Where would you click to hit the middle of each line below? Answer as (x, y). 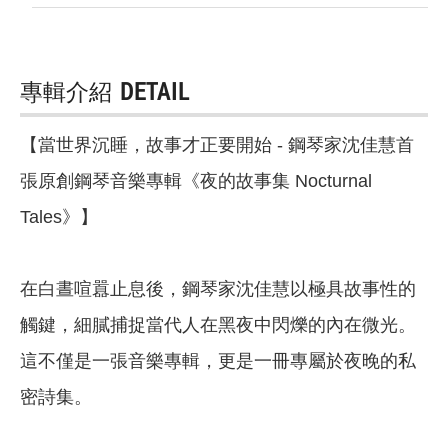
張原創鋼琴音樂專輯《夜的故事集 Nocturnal (196, 181)
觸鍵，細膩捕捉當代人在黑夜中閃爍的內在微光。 (218, 325)
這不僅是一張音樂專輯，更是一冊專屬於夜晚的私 (218, 361)
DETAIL (155, 91)
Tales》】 (59, 217)
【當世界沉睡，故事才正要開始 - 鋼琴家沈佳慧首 (217, 145)
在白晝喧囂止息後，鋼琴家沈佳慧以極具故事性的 (218, 289)
